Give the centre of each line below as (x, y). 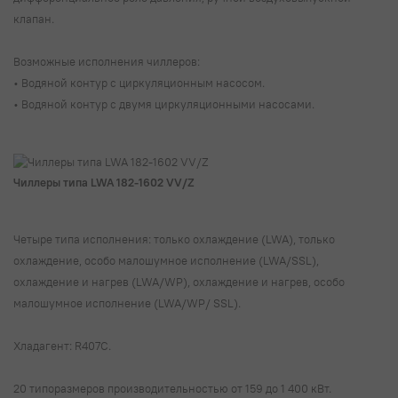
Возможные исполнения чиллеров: (108, 61)
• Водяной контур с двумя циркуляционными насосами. (165, 103)
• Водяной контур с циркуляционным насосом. (140, 82)
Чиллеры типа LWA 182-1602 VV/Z (104, 182)
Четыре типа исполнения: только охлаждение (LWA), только (174, 239)
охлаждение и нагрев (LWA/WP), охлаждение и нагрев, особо (179, 281)
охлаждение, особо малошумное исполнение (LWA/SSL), (166, 260)
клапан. (35, 18)
